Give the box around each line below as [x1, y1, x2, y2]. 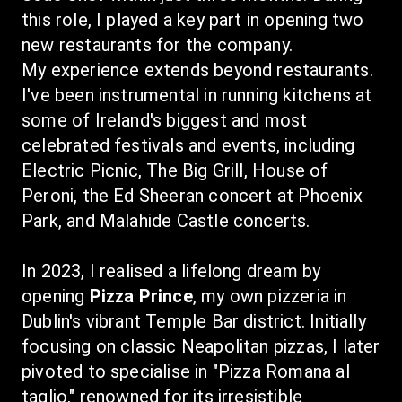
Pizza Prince [89, 285, 193, 307]
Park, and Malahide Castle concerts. [22, 210, 310, 232]
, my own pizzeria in [192, 285, 347, 307]
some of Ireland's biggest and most [22, 109, 308, 131]
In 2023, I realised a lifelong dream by [22, 260, 321, 282]
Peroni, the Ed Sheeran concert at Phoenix [22, 185, 363, 206]
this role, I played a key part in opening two [22, 9, 364, 31]
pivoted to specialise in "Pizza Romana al [22, 361, 350, 382]
